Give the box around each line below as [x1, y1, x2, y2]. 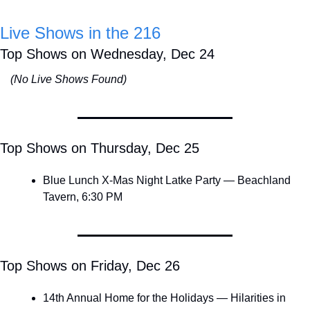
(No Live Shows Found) [10, 73, 127, 86]
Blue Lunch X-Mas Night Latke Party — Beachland [43, 174, 291, 187]
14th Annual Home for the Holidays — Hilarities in [43, 292, 286, 304]
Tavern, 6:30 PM [43, 191, 122, 203]
